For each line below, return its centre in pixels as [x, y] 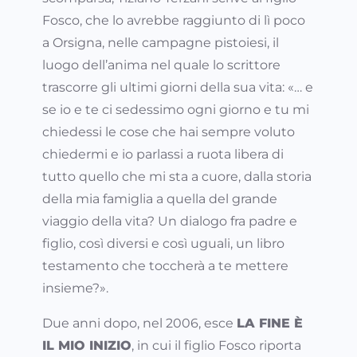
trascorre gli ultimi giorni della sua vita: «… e [178, 88]
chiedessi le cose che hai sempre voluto [169, 132]
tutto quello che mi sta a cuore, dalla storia [177, 177]
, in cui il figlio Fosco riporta [216, 346]
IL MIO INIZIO [87, 346]
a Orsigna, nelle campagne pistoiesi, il [161, 43]
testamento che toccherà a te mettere [165, 266]
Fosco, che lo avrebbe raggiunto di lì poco [174, 21]
